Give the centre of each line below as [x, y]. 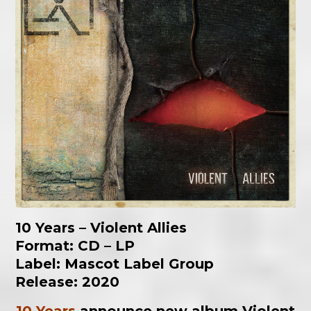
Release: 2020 [68, 282]
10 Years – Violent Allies [101, 228]
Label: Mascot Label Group [115, 264]
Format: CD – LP [75, 246]
